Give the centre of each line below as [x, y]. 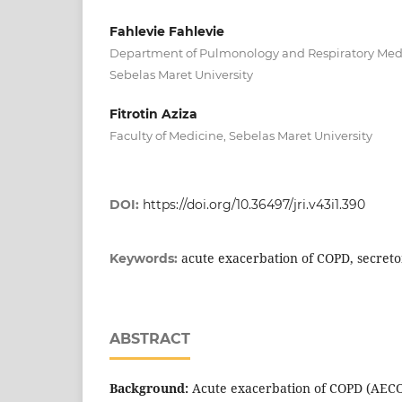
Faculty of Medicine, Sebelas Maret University [241, 135]
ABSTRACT [150, 338]
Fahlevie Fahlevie [167, 31]
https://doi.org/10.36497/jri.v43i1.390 [254, 204]
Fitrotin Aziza [153, 114]
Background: [151, 388]
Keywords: [145, 258]
